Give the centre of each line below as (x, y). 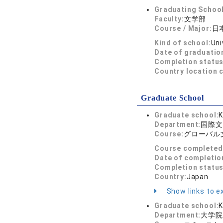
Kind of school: (183, 43)
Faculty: (169, 19)
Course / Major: (183, 28)
